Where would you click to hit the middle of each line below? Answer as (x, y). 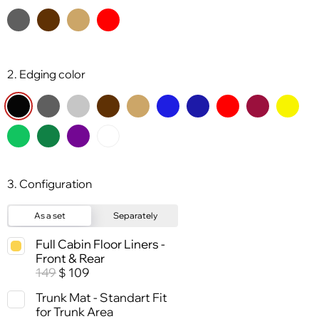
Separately (135, 215)
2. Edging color (46, 74)
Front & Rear (70, 258)
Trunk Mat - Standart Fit (101, 297)
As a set (50, 215)
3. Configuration (49, 184)
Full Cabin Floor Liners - (100, 244)
